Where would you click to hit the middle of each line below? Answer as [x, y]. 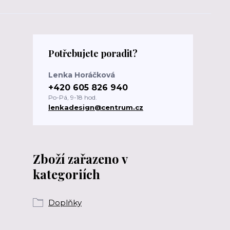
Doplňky [65, 203]
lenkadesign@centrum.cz [96, 107]
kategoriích [66, 174]
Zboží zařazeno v [80, 159]
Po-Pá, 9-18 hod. [73, 97]
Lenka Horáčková [82, 75]
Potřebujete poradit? [93, 53]
